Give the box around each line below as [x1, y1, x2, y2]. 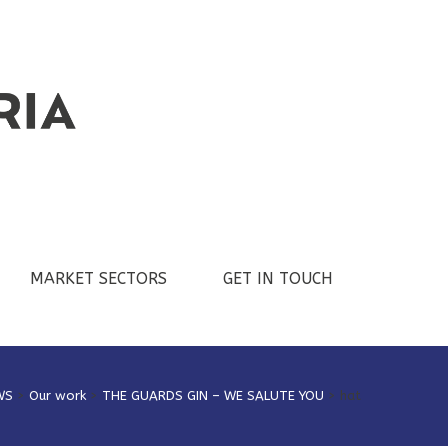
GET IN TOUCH [223, 269, 333, 288]
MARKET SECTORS [30, 269, 167, 288]
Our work [29, 388, 86, 403]
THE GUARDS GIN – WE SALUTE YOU [102, 388, 324, 403]
